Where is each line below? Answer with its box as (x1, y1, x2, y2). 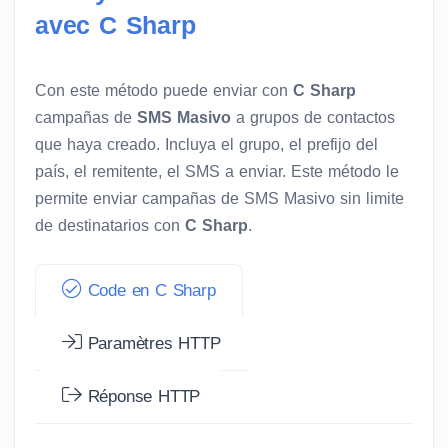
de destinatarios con (35, 216, 185, 234)
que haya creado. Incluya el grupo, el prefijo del (35, 135, 378, 153)
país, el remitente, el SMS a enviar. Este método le (35, 162, 399, 180)
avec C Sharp (35, 10, 196, 39)
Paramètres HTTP (81, 333, 221, 353)
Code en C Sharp (81, 280, 216, 300)
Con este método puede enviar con (35, 81, 293, 99)
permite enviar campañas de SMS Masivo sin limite (35, 189, 404, 207)
